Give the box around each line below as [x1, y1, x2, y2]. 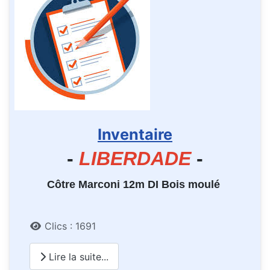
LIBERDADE [79, 148, 191, 170]
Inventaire [98, 125, 172, 143]
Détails [29, 219, 61, 232]
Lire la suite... [46, 250, 108, 263]
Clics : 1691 [45, 220, 96, 233]
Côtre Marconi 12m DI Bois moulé [47, 178, 223, 191]
